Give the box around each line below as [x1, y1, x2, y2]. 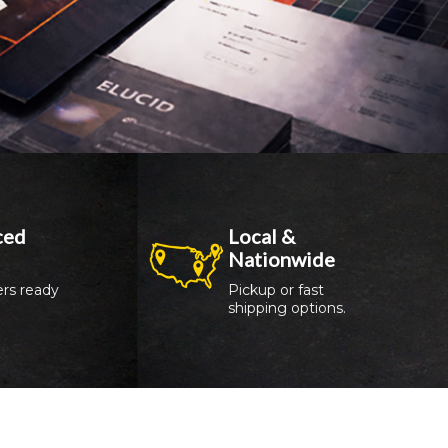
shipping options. [228, 298, 347, 317]
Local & [228, 223, 296, 248]
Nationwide [228, 246, 336, 271]
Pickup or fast [228, 280, 325, 299]
